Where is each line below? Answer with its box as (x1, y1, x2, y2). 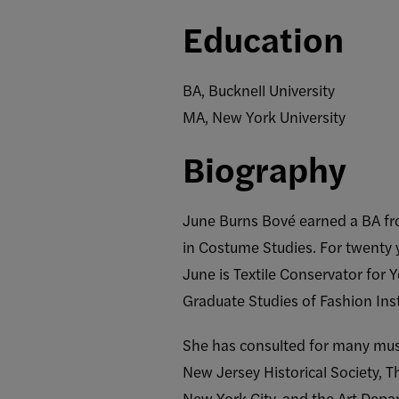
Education (183, 13, 344, 63)
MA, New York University (183, 106, 346, 127)
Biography (183, 143, 346, 193)
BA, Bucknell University (183, 79, 335, 101)
